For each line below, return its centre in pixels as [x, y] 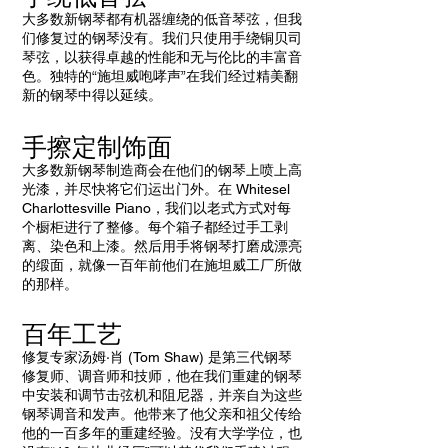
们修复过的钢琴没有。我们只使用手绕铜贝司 [162, 38]
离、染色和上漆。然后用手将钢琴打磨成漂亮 [162, 246]
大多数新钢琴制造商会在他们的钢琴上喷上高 [162, 170]
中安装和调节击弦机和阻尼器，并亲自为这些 [162, 395]
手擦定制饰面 [97, 149]
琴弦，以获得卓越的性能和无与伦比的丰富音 [162, 57]
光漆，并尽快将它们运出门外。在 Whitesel [156, 189]
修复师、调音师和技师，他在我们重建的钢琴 [162, 376]
